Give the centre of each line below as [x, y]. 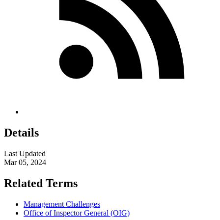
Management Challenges [62, 204]
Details [21, 133]
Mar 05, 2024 [25, 162]
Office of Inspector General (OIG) [77, 213]
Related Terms [41, 183]
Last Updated [25, 153]
